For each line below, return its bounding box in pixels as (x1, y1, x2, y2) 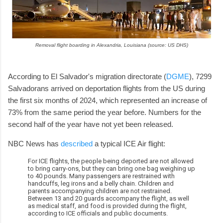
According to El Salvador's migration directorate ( (8, 72, 166, 81)
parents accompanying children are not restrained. (28, 187, 172, 195)
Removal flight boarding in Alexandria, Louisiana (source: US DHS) (35, 42, 188, 48)
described (61, 139, 93, 148)
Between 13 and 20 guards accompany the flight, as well (28, 194, 189, 202)
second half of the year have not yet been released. (8, 119, 177, 128)
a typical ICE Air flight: (93, 139, 165, 148)
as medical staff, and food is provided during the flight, (28, 202, 187, 210)
